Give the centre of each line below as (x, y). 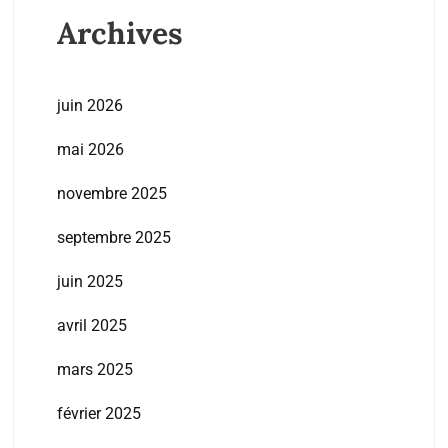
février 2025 (98, 414)
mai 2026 (90, 150)
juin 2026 (89, 106)
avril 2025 (91, 326)
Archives (119, 33)
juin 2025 (89, 282)
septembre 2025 (113, 238)
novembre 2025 (111, 194)
